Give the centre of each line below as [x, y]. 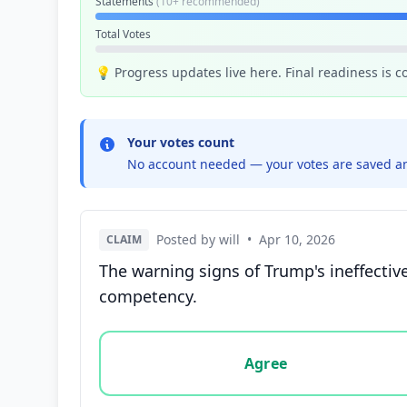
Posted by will [198, 239]
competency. [148, 296]
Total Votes [123, 34]
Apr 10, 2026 [297, 239]
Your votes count [181, 142]
